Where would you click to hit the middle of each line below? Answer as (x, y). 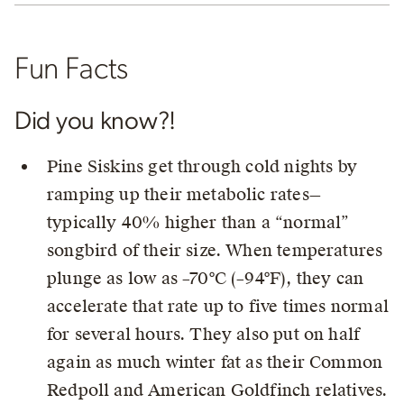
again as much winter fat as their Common (215, 362)
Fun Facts (71, 69)
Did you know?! (96, 121)
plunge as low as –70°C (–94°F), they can (206, 278)
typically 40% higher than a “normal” (198, 222)
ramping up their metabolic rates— (184, 194)
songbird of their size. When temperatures (215, 250)
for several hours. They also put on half (204, 334)
